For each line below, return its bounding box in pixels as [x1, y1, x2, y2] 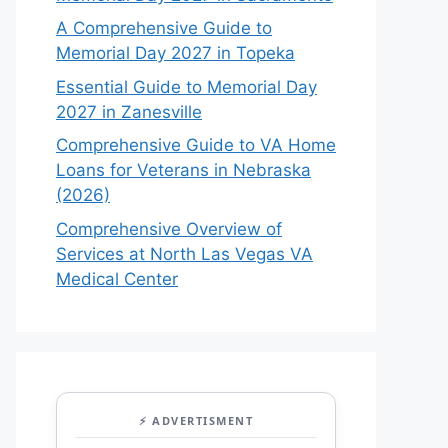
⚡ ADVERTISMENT [139, 412, 253, 428]
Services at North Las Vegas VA [56, 243, 313, 264]
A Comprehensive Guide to [56, 18, 272, 38]
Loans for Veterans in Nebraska [56, 160, 311, 180]
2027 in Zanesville [56, 101, 202, 122]
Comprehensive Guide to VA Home [56, 135, 336, 155]
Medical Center [56, 268, 178, 289]
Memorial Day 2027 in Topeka [56, 43, 295, 63]
